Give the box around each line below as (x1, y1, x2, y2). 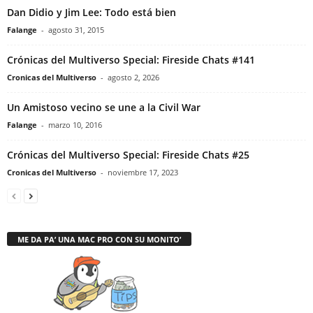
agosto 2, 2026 (108, 72, 159, 83)
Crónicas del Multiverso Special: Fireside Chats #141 (7, 53, 255, 67)
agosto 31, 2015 (48, 24, 104, 36)
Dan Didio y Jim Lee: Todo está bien (7, 6, 176, 20)
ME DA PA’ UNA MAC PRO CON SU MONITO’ (17, 234, 181, 245)
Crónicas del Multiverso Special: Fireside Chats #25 (7, 148, 249, 162)
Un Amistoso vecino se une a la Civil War (7, 101, 201, 115)
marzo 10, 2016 (48, 119, 102, 131)
